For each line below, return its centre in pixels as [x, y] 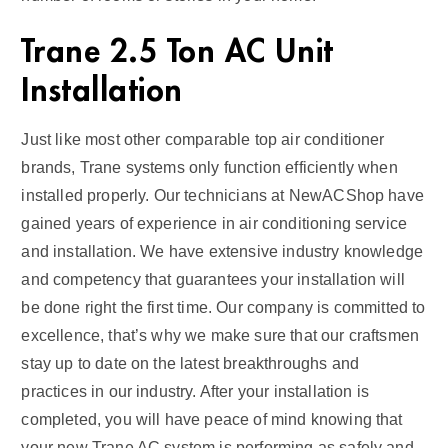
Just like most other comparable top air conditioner [203, 139]
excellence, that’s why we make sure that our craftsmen [220, 335]
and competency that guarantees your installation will [213, 279]
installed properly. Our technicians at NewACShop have [222, 195]
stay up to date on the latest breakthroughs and [190, 363]
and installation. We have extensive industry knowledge [222, 251]
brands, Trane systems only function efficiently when [209, 167]
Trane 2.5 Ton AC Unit [177, 51]
